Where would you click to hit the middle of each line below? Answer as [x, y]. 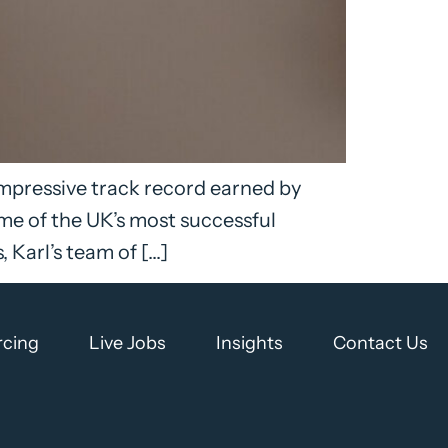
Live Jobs [127, 342]
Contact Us [380, 342]
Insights [249, 342]
